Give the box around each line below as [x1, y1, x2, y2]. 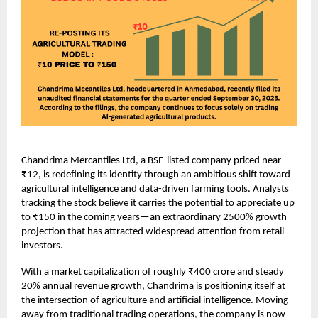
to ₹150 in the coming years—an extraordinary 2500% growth [21, 212, 287, 224]
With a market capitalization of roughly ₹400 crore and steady [21, 267, 284, 278]
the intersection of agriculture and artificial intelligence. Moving [21, 295, 288, 307]
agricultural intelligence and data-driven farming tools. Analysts [21, 184, 289, 195]
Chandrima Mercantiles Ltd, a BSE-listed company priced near [21, 155, 281, 167]
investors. [21, 241, 63, 252]
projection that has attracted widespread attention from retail [21, 226, 284, 238]
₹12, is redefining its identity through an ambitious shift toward [21, 170, 290, 181]
